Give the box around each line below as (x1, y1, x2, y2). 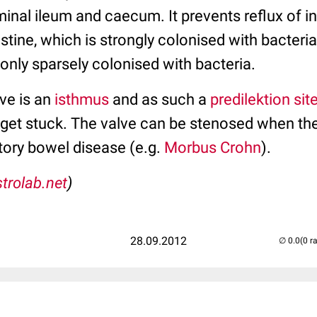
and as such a (109, 91, 210, 108)
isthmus (54, 91, 109, 108)
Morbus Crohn (164, 139, 261, 156)
